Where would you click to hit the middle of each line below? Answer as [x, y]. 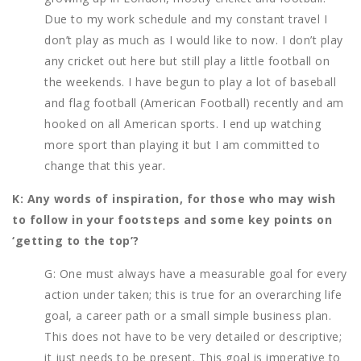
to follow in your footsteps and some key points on [172, 220]
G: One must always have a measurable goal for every [196, 274]
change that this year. [105, 166]
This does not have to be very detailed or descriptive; [193, 337]
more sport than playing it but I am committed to [182, 145]
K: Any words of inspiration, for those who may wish [174, 199]
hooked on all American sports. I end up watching [183, 124]
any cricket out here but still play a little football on [187, 61]
